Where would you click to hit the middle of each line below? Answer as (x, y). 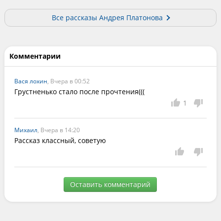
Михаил (26, 130)
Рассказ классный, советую (60, 140)
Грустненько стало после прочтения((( (79, 91)
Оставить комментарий (110, 184)
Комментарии (35, 56)
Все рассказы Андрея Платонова (107, 17)
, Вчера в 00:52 (68, 81)
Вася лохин (31, 81)
